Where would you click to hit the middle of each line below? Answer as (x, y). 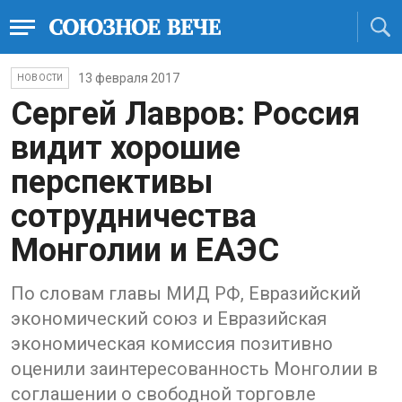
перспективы (112, 182)
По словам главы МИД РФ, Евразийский (186, 293)
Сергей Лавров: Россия (185, 114)
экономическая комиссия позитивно (172, 344)
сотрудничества (134, 216)
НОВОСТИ (40, 78)
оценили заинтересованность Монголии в (194, 369)
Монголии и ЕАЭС (145, 250)
